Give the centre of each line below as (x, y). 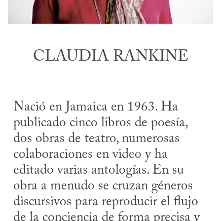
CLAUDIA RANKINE (110, 56)
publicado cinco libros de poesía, (101, 123)
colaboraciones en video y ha (91, 155)
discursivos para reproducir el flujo (106, 202)
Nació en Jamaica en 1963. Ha (96, 108)
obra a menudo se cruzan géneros (103, 186)
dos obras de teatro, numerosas (97, 139)
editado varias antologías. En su (99, 171)
